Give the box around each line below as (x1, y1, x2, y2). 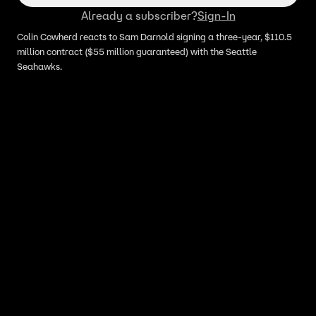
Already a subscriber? (80, 8, 197, 23)
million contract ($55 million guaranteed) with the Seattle (17, 46, 257, 58)
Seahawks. (17, 61, 62, 73)
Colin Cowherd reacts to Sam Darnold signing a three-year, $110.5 (17, 31, 292, 43)
